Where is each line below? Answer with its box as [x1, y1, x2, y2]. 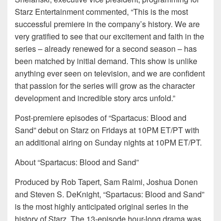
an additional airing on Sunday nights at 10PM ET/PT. [15, 137, 202, 148]
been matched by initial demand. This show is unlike [15, 55, 197, 67]
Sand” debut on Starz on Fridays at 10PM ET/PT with [15, 124, 199, 136]
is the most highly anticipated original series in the [15, 201, 188, 213]
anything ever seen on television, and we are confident [15, 68, 205, 79]
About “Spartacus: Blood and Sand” [15, 156, 139, 168]
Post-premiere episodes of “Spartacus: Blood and [15, 112, 186, 124]
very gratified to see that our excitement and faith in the [15, 31, 204, 42]
